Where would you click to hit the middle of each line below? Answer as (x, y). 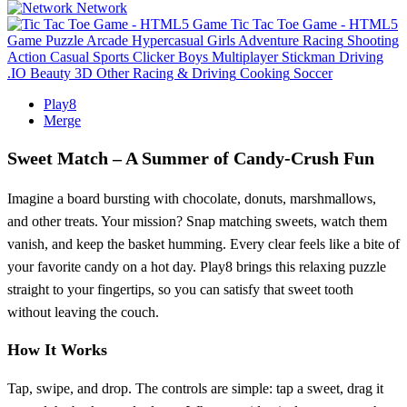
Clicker (154, 56)
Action (27, 56)
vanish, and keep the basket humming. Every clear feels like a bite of (203, 243)
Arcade (107, 40)
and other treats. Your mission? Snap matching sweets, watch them (197, 221)
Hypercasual (168, 40)
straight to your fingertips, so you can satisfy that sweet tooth (180, 289)
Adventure (268, 40)
